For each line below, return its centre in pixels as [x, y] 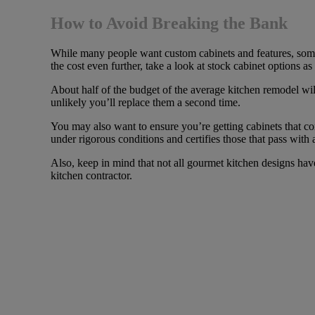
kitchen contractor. [91, 176]
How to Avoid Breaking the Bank [169, 24]
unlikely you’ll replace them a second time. [146, 103]
